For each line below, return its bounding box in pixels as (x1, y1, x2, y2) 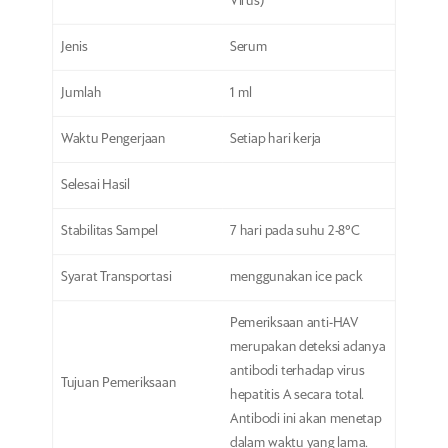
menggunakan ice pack (229, 270, 363, 284)
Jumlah (60, 86, 102, 100)
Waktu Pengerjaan (60, 132, 166, 146)
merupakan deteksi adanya (229, 340, 386, 354)
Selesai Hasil (60, 178, 130, 192)
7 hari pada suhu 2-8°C (229, 224, 360, 238)
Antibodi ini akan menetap (229, 412, 382, 426)
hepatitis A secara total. (229, 388, 365, 402)
